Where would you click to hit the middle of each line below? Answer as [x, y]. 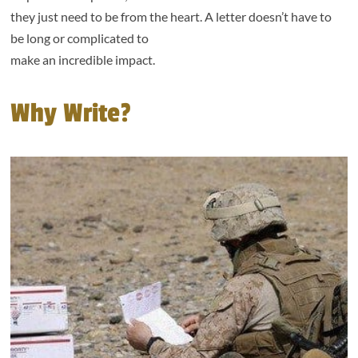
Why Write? [71, 113]
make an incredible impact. [83, 60]
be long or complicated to [80, 38]
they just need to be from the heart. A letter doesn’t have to [171, 16]
